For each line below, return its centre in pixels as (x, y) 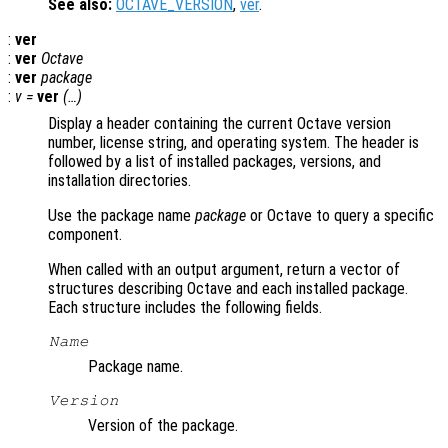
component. (85, 235)
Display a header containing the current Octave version (219, 124)
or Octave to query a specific (340, 216)
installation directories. (119, 181)
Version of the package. (163, 426)
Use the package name (121, 216)
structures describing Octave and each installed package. (228, 289)
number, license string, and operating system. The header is (233, 143)
